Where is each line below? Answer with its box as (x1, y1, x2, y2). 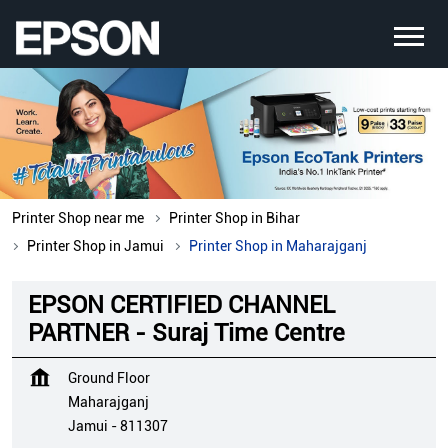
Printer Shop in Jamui (27, 238, 164, 255)
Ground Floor (68, 370, 150, 387)
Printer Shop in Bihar (169, 210, 300, 227)
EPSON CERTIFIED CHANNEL (28, 291, 335, 320)
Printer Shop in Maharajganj (189, 238, 367, 255)
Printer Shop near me (12, 210, 144, 227)
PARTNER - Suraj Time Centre (28, 319, 345, 348)
